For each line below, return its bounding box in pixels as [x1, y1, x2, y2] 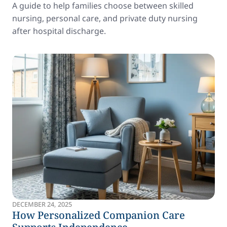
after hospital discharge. [12, 25, 106, 36]
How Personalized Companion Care [12, 208, 185, 222]
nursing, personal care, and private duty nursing [12, 13, 198, 24]
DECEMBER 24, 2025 [12, 200, 72, 209]
